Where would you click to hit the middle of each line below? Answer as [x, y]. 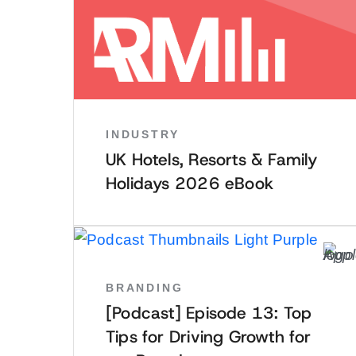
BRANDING [145, 287]
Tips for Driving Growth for [209, 337]
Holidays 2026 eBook [190, 184]
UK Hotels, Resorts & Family [212, 160]
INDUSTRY [143, 134]
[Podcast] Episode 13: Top [209, 313]
